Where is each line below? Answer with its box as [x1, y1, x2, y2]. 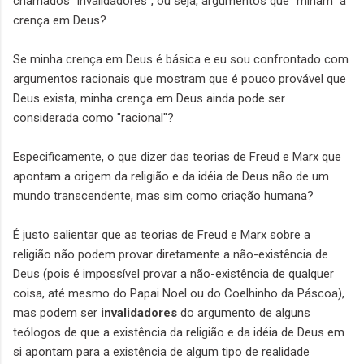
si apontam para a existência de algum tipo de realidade [13, 344, 310, 360]
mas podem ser [13, 305, 101, 321]
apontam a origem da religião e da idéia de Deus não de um [13, 169, 329, 184]
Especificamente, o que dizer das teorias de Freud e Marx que [13, 149, 341, 165]
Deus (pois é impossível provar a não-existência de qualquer [13, 266, 334, 282]
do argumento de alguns [180, 305, 310, 321]
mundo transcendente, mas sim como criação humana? [13, 188, 314, 204]
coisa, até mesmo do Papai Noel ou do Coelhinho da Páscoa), [13, 286, 344, 301]
